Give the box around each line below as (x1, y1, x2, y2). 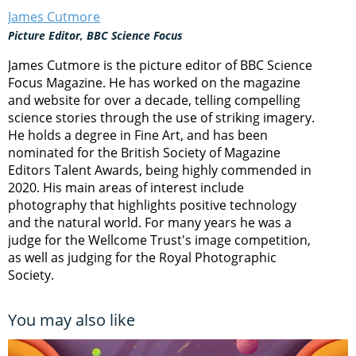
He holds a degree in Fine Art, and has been (8, 126, 268, 144)
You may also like (8, 308, 135, 331)
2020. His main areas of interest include (8, 178, 244, 196)
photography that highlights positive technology (8, 195, 296, 214)
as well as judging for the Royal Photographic (8, 248, 277, 266)
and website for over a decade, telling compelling (8, 91, 300, 109)
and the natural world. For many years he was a (8, 213, 292, 231)
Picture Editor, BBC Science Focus (8, 27, 183, 43)
